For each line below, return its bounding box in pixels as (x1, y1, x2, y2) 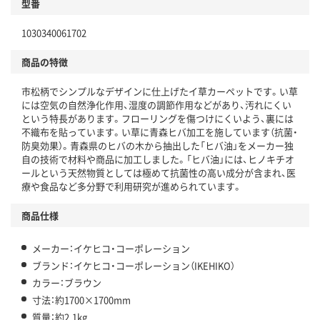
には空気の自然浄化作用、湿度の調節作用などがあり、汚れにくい (21, 98, 291, 112)
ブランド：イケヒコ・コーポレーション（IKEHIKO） (32, 259, 235, 273)
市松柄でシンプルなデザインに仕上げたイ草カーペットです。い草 (21, 84, 298, 99)
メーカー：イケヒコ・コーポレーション (32, 241, 190, 256)
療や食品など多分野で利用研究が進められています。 (21, 179, 242, 194)
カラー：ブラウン (32, 276, 101, 290)
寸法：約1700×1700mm (32, 293, 131, 307)
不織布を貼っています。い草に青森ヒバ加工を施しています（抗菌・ (21, 125, 298, 139)
